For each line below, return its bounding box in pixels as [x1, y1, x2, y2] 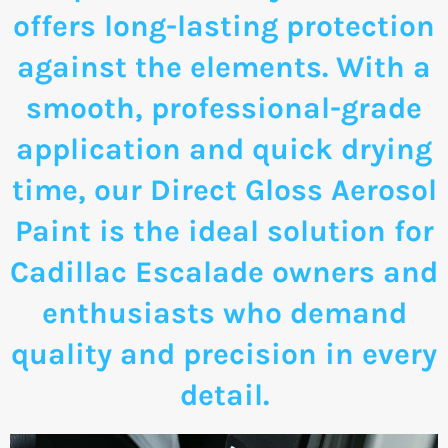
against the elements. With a [17, 48, 431, 85]
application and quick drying [16, 130, 432, 167]
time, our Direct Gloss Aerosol [11, 171, 437, 208]
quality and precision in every [11, 335, 437, 372]
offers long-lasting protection [13, 7, 435, 44]
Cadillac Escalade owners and [10, 253, 438, 290]
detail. [179, 376, 269, 413]
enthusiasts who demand [41, 294, 407, 331]
